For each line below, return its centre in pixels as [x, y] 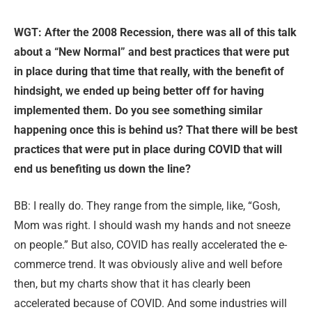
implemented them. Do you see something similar [138, 111]
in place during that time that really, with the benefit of [149, 72]
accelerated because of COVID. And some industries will [150, 303]
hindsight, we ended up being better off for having [139, 91]
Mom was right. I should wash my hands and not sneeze [152, 225]
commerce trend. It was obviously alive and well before [148, 264]
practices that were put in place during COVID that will [148, 150]
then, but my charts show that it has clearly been [132, 283]
